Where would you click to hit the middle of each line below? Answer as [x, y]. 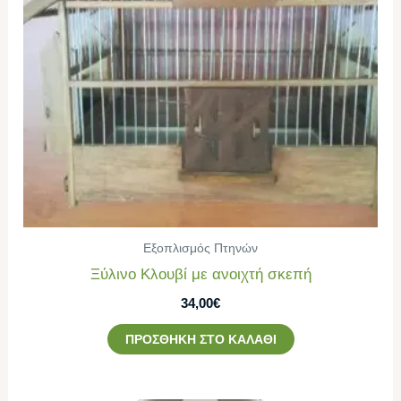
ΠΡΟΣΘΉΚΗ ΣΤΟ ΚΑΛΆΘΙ [200, 340]
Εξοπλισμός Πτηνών [200, 247]
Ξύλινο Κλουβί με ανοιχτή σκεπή [200, 275]
